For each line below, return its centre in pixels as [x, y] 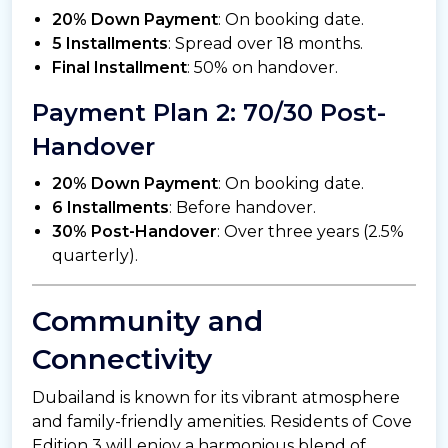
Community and [147, 321]
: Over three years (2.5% [310, 232]
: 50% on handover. [262, 68]
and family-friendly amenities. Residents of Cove [222, 422]
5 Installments [110, 44]
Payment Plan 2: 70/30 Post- [209, 113]
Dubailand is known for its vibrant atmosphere [216, 398]
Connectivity [122, 359]
